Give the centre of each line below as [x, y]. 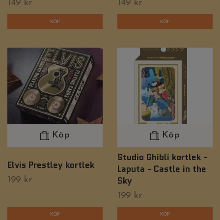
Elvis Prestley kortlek [51, 165]
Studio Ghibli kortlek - [162, 157]
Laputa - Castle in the [162, 168]
